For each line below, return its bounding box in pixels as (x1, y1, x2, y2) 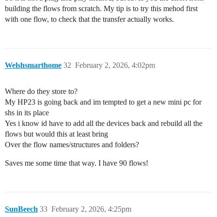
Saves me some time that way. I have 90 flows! (5, 159, 148, 168)
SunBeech (5, 205, 38, 214)
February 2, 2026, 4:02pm (75, 61, 155, 70)
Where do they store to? (5, 87, 77, 96)
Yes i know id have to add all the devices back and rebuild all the (5, 119, 202, 128)
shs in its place (5, 108, 49, 117)
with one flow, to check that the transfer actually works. (5, 15, 174, 24)
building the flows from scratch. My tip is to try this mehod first (5, 4, 198, 13)
